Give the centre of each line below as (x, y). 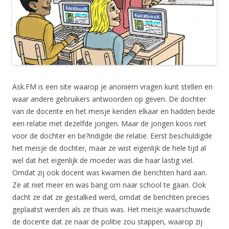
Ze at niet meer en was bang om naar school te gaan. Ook (109, 185)
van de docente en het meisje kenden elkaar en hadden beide (114, 111)
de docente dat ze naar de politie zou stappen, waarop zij (107, 222)
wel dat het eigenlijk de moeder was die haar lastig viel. (103, 161)
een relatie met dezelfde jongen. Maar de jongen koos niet (109, 124)
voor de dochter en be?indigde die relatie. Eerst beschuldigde (112, 136)
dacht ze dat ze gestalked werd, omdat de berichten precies (111, 197)
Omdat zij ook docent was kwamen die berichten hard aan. (110, 173)
